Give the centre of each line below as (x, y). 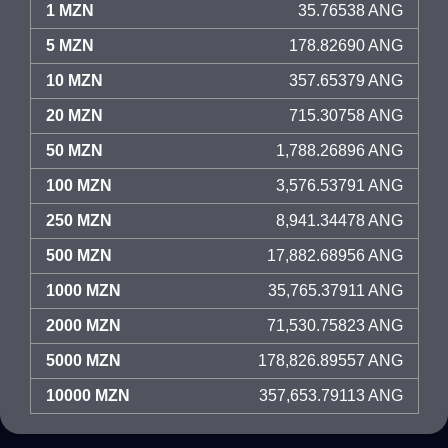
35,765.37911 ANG (335, 290)
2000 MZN (83, 325)
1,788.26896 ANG (339, 150)
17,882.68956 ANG (335, 255)
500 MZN (79, 255)
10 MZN (74, 80)
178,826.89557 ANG (330, 360)
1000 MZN (83, 290)
